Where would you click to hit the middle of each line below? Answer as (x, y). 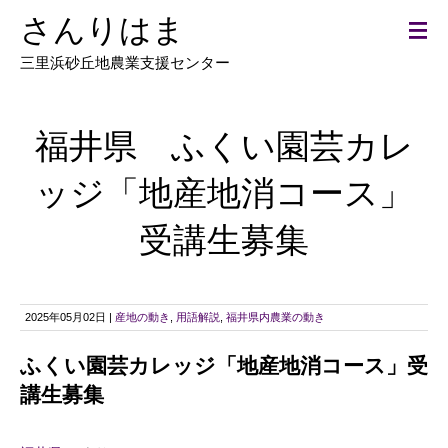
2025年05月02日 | (70, 317)
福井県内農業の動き (275, 317)
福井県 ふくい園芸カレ (224, 146)
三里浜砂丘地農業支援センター (125, 63)
